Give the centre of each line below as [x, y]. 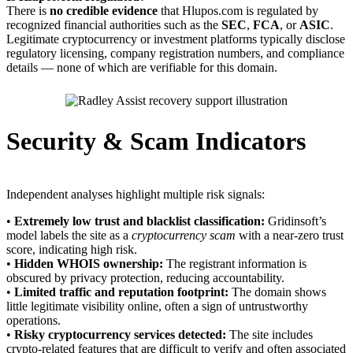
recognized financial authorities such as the [114, 25]
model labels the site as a [69, 235]
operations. [33, 320]
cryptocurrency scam [184, 235]
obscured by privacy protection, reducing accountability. [145, 277]
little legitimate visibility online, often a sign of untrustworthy [157, 306]
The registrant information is [235, 263]
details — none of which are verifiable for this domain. [142, 68]
